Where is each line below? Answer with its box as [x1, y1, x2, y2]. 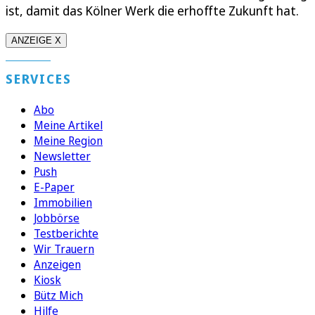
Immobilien [34, 195, 92, 211]
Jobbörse [34, 210, 79, 226]
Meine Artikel [34, 117, 103, 134]
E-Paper [34, 179, 75, 195]
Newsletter [34, 148, 91, 165]
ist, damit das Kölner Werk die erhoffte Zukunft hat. [6, 2, 299, 20]
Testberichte [34, 226, 98, 242]
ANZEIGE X [11, 35, 61, 46]
